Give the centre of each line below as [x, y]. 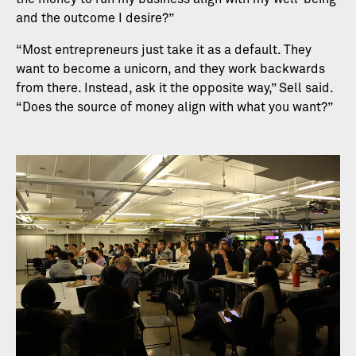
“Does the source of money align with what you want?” [174, 108]
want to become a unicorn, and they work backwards [170, 70]
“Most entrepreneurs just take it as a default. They [164, 50]
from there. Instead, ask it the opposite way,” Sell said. [174, 89]
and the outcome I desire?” [95, 19]
